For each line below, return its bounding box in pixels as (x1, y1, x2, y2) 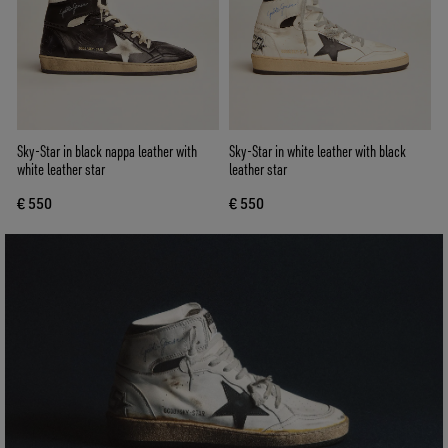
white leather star (17, 159, 105, 180)
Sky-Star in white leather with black (229, 141, 406, 162)
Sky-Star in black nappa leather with (17, 141, 197, 162)
